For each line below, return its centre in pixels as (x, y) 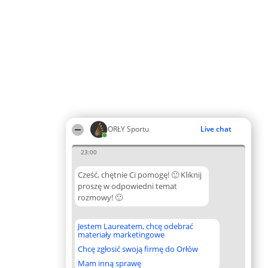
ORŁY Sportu (128, 129)
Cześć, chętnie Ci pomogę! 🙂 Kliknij (140, 175)
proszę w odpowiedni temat (127, 186)
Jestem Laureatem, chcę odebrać (135, 226)
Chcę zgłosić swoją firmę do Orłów (138, 249)
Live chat (216, 129)
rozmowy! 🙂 (100, 197)
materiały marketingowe (121, 234)
